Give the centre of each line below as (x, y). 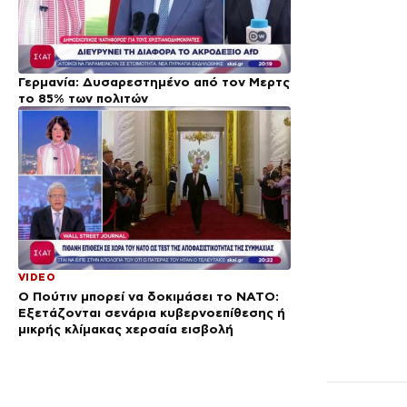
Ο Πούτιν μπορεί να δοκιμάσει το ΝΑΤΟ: (149, 296)
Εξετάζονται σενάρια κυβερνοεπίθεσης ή (152, 312)
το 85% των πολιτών (83, 98)
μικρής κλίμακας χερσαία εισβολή (126, 328)
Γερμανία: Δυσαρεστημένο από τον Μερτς (154, 81)
